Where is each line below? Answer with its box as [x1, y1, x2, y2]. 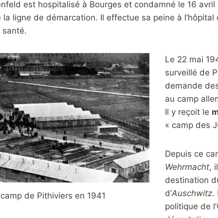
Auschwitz [171, 188, 212, 198]
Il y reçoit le [164, 107, 212, 117]
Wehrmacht [164, 162, 209, 172]
